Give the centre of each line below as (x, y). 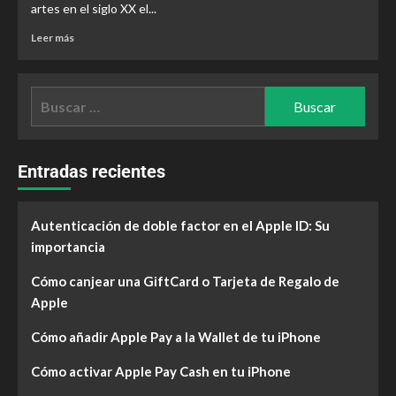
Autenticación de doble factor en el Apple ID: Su (180, 225)
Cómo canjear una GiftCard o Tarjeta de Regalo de (185, 281)
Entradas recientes (91, 171)
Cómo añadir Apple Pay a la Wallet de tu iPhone (176, 337)
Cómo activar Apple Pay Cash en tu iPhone (161, 371)
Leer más (53, 38)
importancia (68, 247)
